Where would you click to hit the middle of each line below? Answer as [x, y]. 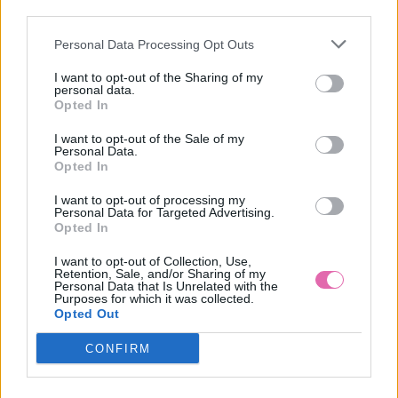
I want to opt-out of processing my [150, 200]
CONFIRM [118, 348]
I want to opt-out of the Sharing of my [159, 77]
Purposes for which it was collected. [154, 298]
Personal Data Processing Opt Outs [154, 44]
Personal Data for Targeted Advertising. [164, 212]
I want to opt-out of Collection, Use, [153, 261]
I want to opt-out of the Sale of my [149, 139]
